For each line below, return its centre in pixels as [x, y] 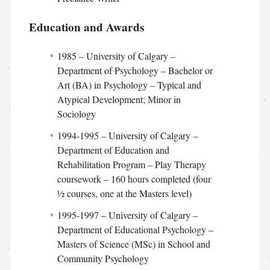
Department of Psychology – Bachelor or [135, 70]
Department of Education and [114, 149]
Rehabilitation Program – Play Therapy [132, 164]
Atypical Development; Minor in [119, 99]
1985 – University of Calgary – [117, 55]
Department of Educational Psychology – [136, 229]
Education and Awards [86, 27]
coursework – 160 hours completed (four [134, 178]
